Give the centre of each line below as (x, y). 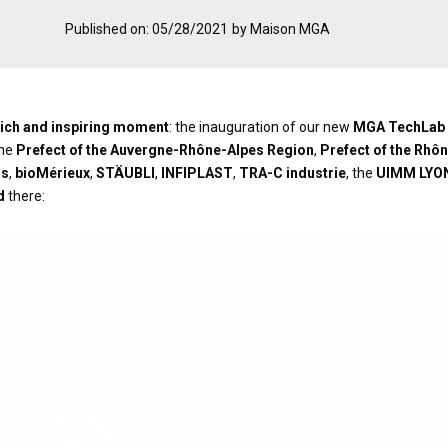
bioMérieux (53, 173)
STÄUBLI (126, 173)
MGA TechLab (399, 127)
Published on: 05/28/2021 (146, 29)
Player (92, 269)
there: (25, 196)
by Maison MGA (280, 29)
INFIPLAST (197, 173)
